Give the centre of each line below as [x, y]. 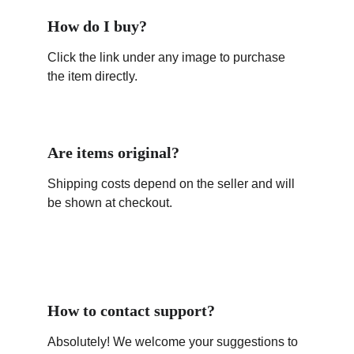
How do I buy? [97, 26]
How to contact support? [131, 311]
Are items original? [113, 153]
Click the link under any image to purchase [168, 57]
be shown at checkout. [110, 203]
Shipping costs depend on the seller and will [173, 184]
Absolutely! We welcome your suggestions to [174, 342]
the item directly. [92, 76]
